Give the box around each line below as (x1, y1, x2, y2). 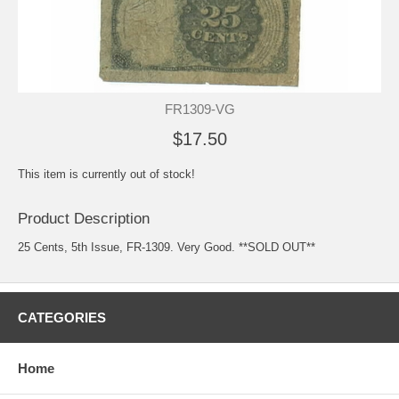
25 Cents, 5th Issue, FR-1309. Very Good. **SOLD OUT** (18, 240, 315, 254)
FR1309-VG (164, 101, 235, 117)
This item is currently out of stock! (18, 167, 195, 181)
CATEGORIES (18, 309, 106, 325)
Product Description (18, 209, 150, 227)
